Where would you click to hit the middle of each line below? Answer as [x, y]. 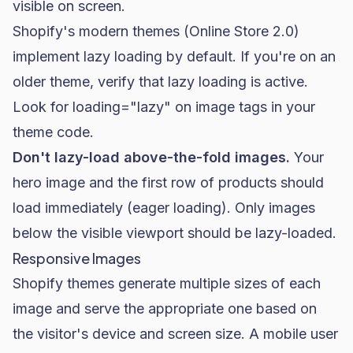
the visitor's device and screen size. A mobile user [175, 334]
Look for [43, 107]
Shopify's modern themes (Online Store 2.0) [156, 31]
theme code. [53, 132]
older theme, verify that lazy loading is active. [160, 82]
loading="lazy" [122, 107]
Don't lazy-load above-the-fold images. [151, 157]
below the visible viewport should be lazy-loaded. [175, 233]
